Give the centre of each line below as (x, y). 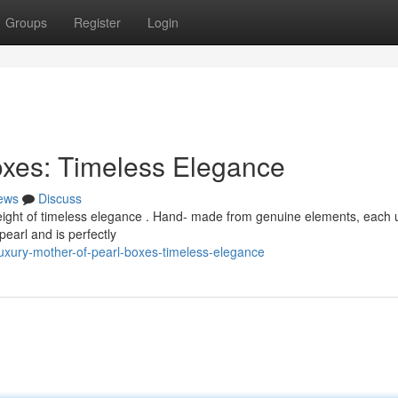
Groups (26, 22)
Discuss (60, 198)
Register (97, 22)
